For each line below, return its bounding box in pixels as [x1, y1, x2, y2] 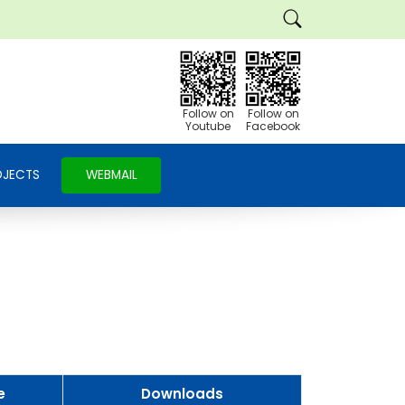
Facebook [246, 118, 300, 134]
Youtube [185, 118, 231, 134]
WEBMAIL [85, 166, 137, 184]
